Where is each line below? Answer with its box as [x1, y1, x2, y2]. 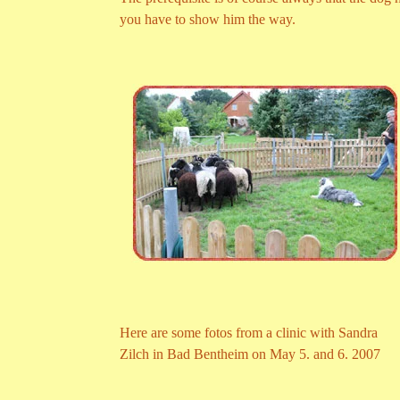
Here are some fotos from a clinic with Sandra [120, 325, 378, 341]
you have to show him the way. [120, 12, 296, 28]
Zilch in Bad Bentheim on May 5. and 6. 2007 [120, 346, 380, 362]
